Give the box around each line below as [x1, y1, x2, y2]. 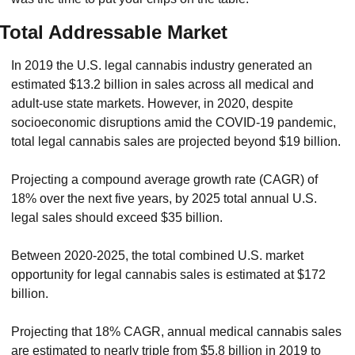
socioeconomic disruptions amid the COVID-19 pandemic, [11, 115, 336, 129]
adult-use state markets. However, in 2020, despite [11, 96, 293, 110]
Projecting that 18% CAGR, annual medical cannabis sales [11, 324, 342, 338]
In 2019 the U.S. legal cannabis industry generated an [11, 58, 312, 72]
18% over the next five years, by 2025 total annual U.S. [11, 191, 317, 205]
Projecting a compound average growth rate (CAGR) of [11, 172, 318, 186]
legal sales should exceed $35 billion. [11, 210, 223, 224]
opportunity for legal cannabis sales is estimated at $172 [11, 267, 326, 281]
